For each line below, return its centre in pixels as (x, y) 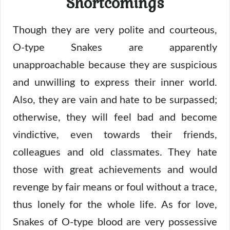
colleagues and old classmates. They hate (115, 152)
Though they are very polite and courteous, (115, 30)
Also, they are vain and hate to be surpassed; (115, 100)
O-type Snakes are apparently (115, 47)
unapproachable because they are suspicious (115, 65)
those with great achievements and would (115, 170)
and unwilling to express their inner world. (115, 82)
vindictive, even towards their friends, (115, 135)
